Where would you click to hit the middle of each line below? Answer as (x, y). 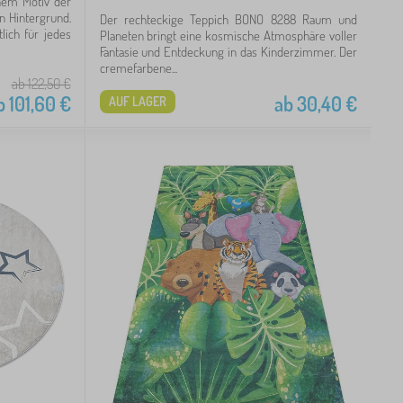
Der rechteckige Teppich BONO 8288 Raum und (228, 19)
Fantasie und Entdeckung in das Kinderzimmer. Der (228, 52)
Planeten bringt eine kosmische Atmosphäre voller (228, 36)
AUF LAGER (137, 101)
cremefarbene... (138, 68)
